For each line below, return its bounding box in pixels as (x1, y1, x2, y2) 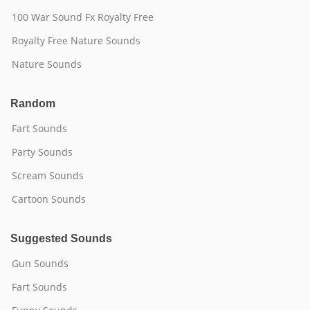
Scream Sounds (12, 169, 84, 182)
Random (10, 98, 55, 109)
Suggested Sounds (10, 232, 112, 244)
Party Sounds (12, 145, 73, 158)
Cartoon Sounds (12, 192, 86, 206)
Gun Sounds (12, 257, 69, 270)
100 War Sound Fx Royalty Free (12, 10, 154, 24)
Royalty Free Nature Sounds (12, 34, 140, 47)
